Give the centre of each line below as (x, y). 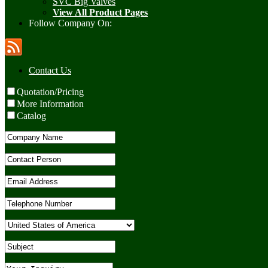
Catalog (31, 116)
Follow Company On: (70, 23)
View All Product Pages (100, 13)
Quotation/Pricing (50, 92)
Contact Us (50, 71)
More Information (50, 104)
